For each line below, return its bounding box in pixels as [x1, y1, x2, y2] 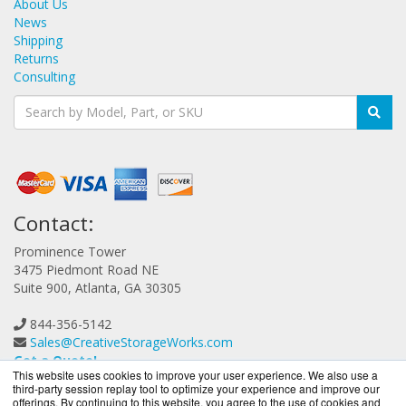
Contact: [14, 208, 93, 237]
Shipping [14, 31, 63, 49]
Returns [14, 49, 59, 67]
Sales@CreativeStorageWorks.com [30, 333, 233, 351]
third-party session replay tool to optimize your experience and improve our [13, 381, 380, 396]
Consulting [14, 67, 75, 85]
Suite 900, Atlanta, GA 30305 [14, 278, 181, 296]
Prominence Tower [14, 242, 126, 260]
